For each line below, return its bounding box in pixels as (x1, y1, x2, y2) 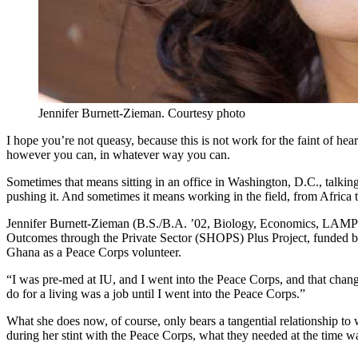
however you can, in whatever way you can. (6, 148, 230, 162)
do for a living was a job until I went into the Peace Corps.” (6, 287, 305, 301)
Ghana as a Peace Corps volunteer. (6, 245, 181, 260)
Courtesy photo (168, 106, 245, 121)
